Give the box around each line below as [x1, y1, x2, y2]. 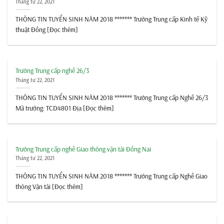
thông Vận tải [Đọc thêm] [15, 182, 83, 191]
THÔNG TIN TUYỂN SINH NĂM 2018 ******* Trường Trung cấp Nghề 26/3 [15, 93, 208, 102]
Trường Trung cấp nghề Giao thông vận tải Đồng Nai [15, 144, 151, 153]
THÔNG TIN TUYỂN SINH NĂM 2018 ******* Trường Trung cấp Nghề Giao [15, 171, 208, 180]
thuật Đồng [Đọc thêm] [15, 25, 78, 34]
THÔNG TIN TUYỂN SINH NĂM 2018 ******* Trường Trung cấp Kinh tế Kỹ [15, 14, 208, 23]
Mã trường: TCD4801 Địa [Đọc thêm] [15, 103, 114, 112]
